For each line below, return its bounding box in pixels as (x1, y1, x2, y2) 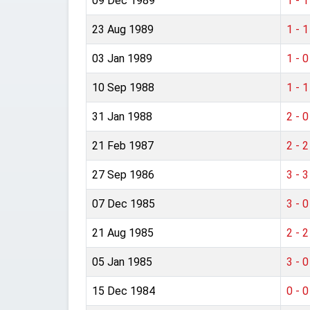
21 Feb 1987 (92, 139, 154, 152)
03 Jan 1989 (92, 52, 152, 65)
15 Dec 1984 (92, 284, 155, 298)
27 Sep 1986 (92, 168, 154, 181)
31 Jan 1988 (92, 110, 152, 123)
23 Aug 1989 (92, 23, 154, 36)
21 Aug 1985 (92, 226, 154, 239)
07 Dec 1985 (92, 197, 155, 210)
